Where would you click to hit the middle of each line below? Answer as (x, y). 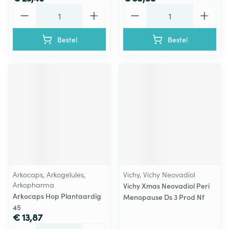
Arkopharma (33, 185)
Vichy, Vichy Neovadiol (159, 174)
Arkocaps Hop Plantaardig (57, 196)
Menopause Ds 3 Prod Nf (164, 197)
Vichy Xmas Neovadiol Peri (166, 186)
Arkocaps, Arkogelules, (49, 174)
